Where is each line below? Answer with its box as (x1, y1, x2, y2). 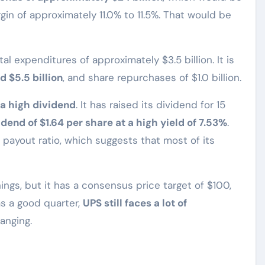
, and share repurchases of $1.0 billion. (63, 71, 241, 84)
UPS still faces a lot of (83, 196, 187, 209)
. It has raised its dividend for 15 (76, 98, 225, 111)
